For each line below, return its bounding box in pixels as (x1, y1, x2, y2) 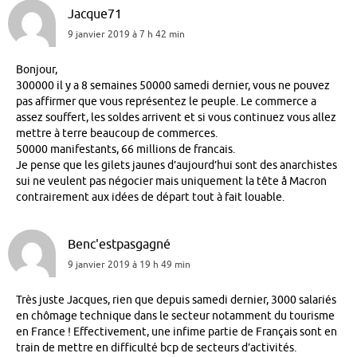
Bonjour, (16, 62, 57, 76)
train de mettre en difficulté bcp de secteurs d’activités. (16, 341, 296, 355)
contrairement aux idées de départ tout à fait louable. (16, 190, 284, 204)
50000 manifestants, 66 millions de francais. (16, 142, 235, 156)
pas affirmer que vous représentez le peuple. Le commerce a (16, 94, 316, 108)
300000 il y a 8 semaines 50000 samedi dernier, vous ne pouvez (16, 78, 330, 92)
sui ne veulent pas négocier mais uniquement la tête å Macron (16, 174, 327, 188)
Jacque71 (68, 5, 122, 22)
